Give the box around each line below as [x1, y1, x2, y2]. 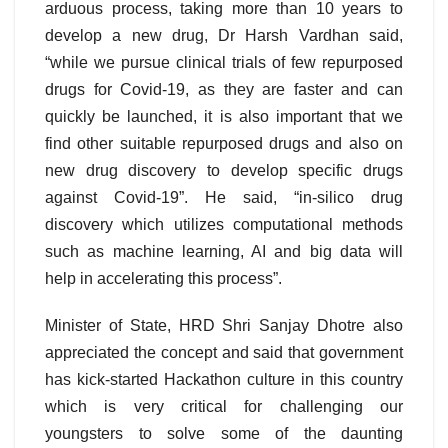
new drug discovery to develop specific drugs [45, 162, 403, 180]
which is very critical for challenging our [45, 398, 403, 416]
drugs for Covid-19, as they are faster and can [45, 81, 403, 99]
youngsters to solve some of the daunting [45, 425, 403, 443]
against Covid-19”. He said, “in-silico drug [45, 189, 403, 207]
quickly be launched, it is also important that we [45, 108, 403, 126]
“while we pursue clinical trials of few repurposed [45, 54, 403, 72]
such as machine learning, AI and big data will [45, 243, 403, 261]
